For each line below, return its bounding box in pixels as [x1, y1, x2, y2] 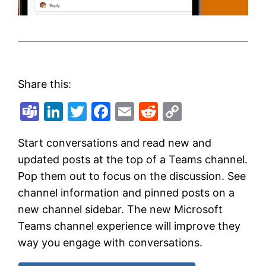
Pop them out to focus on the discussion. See [18, 170, 246, 183]
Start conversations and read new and [18, 137, 212, 150]
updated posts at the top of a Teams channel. [18, 153, 248, 166]
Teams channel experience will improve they [18, 220, 241, 233]
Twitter [87, 100, 151, 123]
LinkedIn [63, 100, 139, 123]
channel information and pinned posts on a [18, 186, 235, 199]
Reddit [158, 100, 217, 123]
